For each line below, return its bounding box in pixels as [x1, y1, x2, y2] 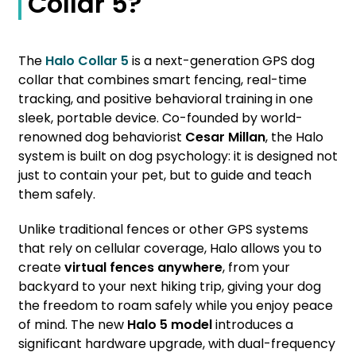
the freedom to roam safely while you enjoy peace [18, 296, 333, 315]
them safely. [18, 185, 95, 204]
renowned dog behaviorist [18, 128, 185, 147]
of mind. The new [18, 315, 127, 335]
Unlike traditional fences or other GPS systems [18, 220, 308, 239]
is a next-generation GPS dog [129, 52, 315, 71]
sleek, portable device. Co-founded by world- [18, 109, 303, 128]
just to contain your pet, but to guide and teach [18, 166, 311, 185]
